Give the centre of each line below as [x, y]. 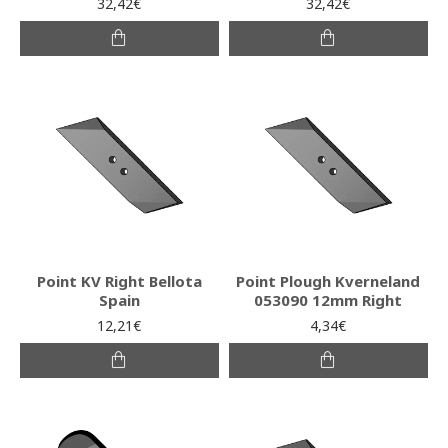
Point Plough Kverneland [328, 280]
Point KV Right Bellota [119, 280]
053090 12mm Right [328, 299]
